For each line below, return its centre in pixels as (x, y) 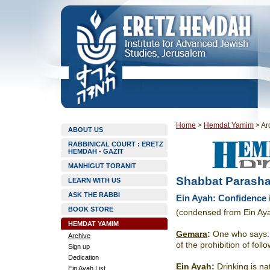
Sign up (79, 246)
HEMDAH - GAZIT (96, 151)
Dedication (83, 257)
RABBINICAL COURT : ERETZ (116, 144)
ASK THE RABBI (94, 195)
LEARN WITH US (94, 180)
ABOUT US (86, 130)
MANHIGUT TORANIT (102, 166)
